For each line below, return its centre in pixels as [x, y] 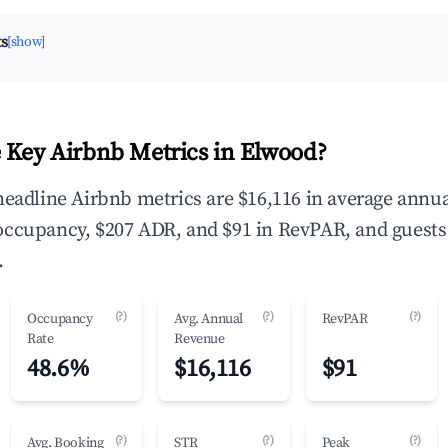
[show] [26, 42]
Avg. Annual [208, 319]
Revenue [199, 339]
